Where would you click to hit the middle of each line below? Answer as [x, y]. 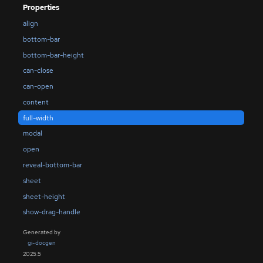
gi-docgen [41, 242]
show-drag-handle [51, 212]
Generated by [41, 232]
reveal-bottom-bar [52, 165]
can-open [38, 87]
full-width [38, 118]
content [36, 102]
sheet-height [44, 196]
